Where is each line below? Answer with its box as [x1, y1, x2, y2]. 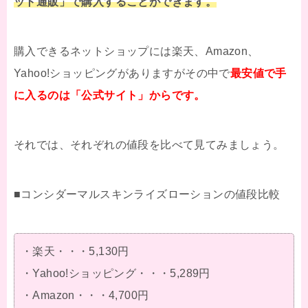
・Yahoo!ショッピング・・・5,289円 [21, 267, 210, 280]
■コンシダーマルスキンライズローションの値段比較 [14, 188, 280, 201]
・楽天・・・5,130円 [21, 245, 129, 258]
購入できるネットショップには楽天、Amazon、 [14, 45, 259, 58]
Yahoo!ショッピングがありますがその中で [14, 67, 230, 80]
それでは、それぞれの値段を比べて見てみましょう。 [14, 139, 285, 151]
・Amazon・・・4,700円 [21, 289, 149, 302]
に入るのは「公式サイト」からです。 [14, 89, 206, 102]
